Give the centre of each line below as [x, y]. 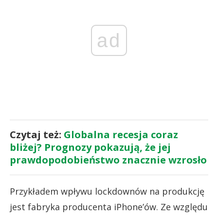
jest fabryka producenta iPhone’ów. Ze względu [109, 207]
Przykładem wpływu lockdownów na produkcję [107, 191]
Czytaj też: [37, 134]
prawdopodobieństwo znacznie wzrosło [108, 160]
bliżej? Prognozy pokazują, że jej [90, 147]
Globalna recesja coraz [121, 134]
